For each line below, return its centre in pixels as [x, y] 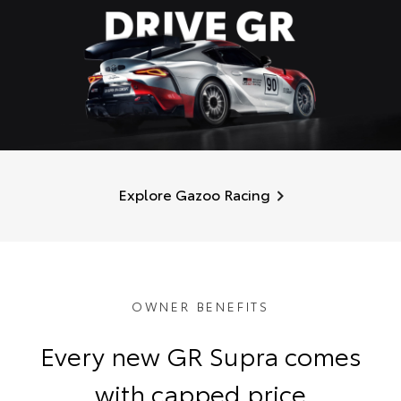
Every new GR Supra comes [200, 354]
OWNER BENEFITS [200, 306]
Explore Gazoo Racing [194, 193]
